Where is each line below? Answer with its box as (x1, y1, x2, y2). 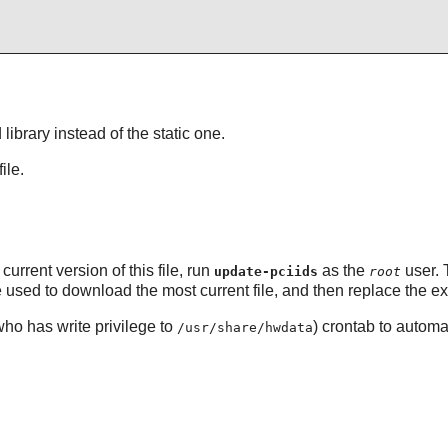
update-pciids (213, 263, 318, 279)
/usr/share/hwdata (176, 319, 313, 335)
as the (317, 261, 369, 279)
